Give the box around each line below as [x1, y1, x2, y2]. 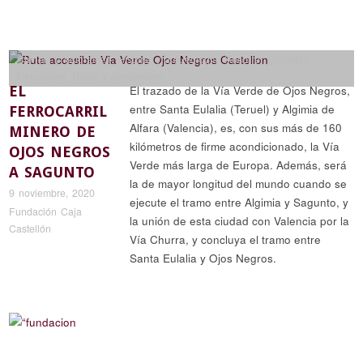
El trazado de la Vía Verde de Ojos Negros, [130, 83, 351, 99]
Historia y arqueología [117, 52, 219, 67]
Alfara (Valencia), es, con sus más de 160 [130, 120, 343, 136]
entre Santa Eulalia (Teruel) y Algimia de [130, 101, 335, 117]
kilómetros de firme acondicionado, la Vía [130, 139, 340, 155]
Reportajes [17, 69, 66, 84]
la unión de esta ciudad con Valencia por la [130, 213, 350, 229]
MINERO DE [9, 123, 96, 141]
